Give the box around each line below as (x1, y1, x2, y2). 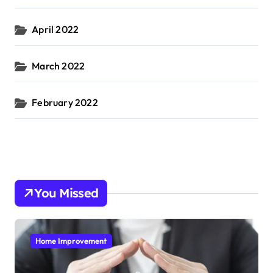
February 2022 (32, 96, 98, 109)
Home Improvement (35, 236, 107, 246)
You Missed (34, 185, 99, 201)
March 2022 (32, 60, 85, 73)
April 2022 (32, 23, 79, 36)
